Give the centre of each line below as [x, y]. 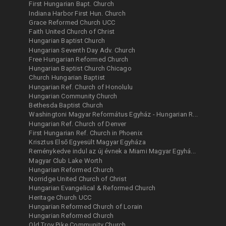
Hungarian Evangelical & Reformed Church [92, 188]
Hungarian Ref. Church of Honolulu [81, 87]
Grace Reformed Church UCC [72, 22]
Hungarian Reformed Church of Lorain [86, 206]
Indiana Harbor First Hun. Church [77, 13]
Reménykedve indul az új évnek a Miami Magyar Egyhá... [112, 151]
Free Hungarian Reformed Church [79, 59]
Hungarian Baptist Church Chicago [80, 69]
